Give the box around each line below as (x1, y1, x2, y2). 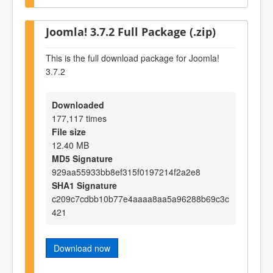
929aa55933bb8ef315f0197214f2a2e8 (52, 165, 200, 178)
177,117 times (52, 112, 107, 124)
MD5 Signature (52, 152, 113, 165)
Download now (54, 241, 110, 254)
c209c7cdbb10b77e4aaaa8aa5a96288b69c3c (52, 192, 229, 205)
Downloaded (52, 98, 104, 111)
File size (52, 125, 86, 138)
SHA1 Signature (52, 179, 117, 191)
